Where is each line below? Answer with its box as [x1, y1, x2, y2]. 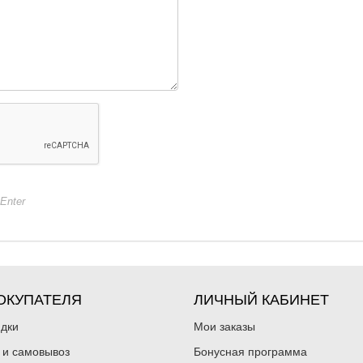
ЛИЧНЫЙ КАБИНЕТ [194, 292, 329, 309]
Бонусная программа [194, 345, 307, 359]
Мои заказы [194, 320, 255, 334]
